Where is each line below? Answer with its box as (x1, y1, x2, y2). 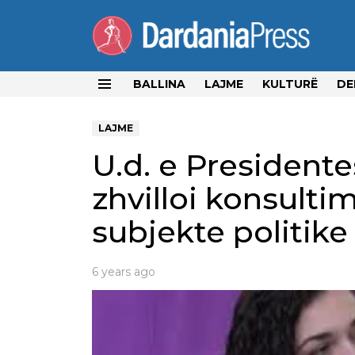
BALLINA (133, 76, 185, 91)
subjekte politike (92, 212, 348, 250)
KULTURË (262, 76, 318, 91)
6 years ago (92, 264, 155, 279)
